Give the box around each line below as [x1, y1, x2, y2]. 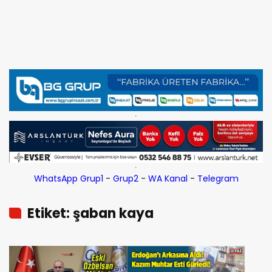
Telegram [197, 172, 239, 185]
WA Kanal [148, 172, 188, 185]
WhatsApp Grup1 [33, 172, 103, 185]
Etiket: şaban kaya [27, 204, 154, 223]
